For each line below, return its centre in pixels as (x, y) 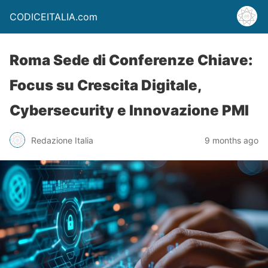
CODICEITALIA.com (54, 17)
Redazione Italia (62, 140)
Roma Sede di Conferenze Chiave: (131, 60)
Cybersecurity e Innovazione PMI (129, 110)
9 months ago (232, 140)
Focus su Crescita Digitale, (106, 85)
